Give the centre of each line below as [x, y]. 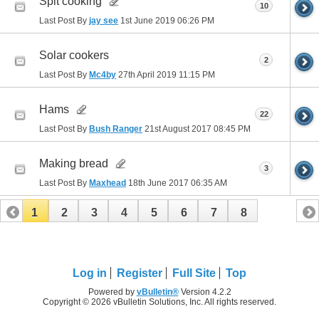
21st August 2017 [178, 129]
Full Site [194, 273]
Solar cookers [74, 56]
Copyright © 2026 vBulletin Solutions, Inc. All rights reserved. [159, 302]
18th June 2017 [158, 183]
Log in [90, 273]
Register [140, 273]
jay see [104, 20]
